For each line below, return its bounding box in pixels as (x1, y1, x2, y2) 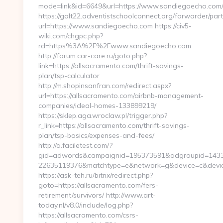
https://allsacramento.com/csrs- (38, 211, 138, 220)
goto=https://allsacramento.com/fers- (38, 181, 158, 190)
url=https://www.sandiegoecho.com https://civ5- (38, 21, 192, 30)
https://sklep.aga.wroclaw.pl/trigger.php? (38, 111, 167, 120)
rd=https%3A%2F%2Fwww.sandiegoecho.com (38, 41, 191, 50)
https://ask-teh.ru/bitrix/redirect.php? (38, 171, 153, 180)
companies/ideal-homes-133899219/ (38, 101, 156, 110)
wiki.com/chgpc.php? (38, 31, 103, 40)
